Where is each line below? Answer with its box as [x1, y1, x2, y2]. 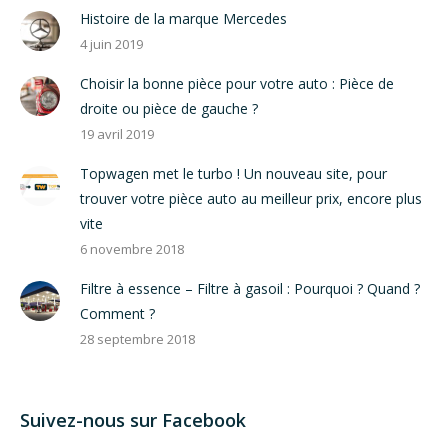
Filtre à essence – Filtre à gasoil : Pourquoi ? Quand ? [80, 278, 420, 298]
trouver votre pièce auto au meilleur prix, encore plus [80, 188, 422, 208]
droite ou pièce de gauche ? [80, 98, 258, 118]
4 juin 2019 [80, 34, 143, 53]
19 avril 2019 [80, 124, 154, 143]
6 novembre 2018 [80, 239, 184, 258]
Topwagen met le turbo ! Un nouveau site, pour [80, 163, 387, 183]
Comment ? [80, 303, 155, 323]
